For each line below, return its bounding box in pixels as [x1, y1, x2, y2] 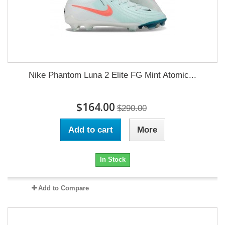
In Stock [99, 156, 126, 163]
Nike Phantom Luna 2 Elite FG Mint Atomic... [29, 70, 196, 80]
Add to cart [68, 125, 113, 135]
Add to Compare [38, 184, 89, 192]
